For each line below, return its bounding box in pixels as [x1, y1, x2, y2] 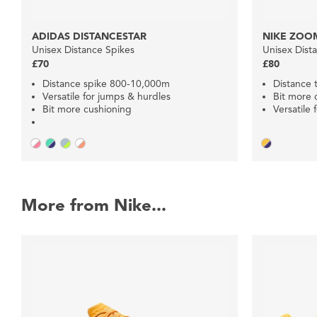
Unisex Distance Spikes [32, 43, 134, 56]
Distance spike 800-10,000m [42, 77, 170, 90]
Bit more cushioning [42, 103, 132, 115]
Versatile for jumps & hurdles [42, 90, 171, 103]
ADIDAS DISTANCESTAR [32, 30, 146, 42]
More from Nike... [21, 194, 166, 216]
